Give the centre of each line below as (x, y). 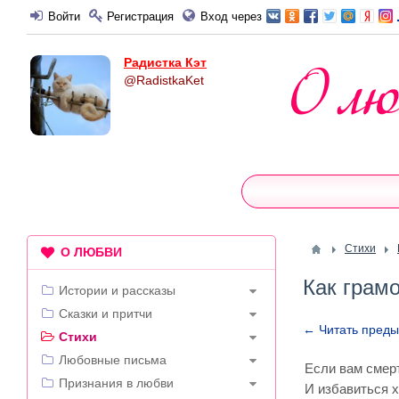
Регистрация (140, 16)
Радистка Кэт (165, 62)
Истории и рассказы (117, 290)
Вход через (231, 16)
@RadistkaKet (164, 80)
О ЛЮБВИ (90, 252)
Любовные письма (113, 360)
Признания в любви (116, 383)
